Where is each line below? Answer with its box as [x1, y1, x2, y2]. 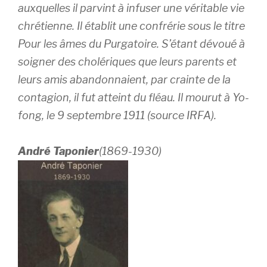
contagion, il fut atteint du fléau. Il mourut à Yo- [18, 91, 249, 104]
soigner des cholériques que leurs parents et [18, 55, 237, 68]
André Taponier [18, 145, 99, 157]
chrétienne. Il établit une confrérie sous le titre [18, 20, 245, 32]
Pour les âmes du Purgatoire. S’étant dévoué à [18, 38, 245, 50]
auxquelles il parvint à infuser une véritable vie [18, 2, 244, 14]
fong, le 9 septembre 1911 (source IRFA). [18, 109, 216, 122]
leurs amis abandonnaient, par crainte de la [18, 73, 231, 86]
